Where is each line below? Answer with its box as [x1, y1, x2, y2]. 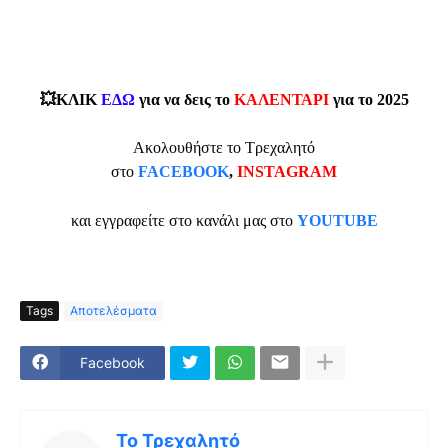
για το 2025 [332, 91, 409, 109]
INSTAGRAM [237, 163, 337, 181]
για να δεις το [138, 91, 234, 109]
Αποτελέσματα [70, 303, 157, 319]
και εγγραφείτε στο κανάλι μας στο [70, 212, 297, 230]
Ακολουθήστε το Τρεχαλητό [133, 139, 315, 157]
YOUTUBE [296, 212, 378, 230]
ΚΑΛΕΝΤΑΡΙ [233, 91, 333, 109]
